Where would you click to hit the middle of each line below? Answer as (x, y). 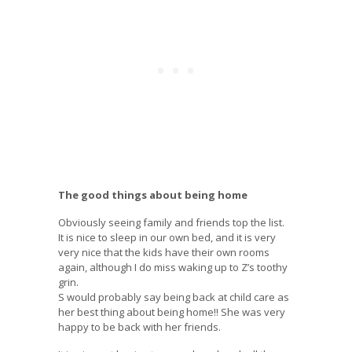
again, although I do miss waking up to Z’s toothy (173, 268)
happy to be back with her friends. (139, 327)
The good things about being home (153, 195)
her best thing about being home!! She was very (172, 312)
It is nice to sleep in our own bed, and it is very (167, 238)
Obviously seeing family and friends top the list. (172, 223)
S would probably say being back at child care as (174, 297)
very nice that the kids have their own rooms (164, 253)
